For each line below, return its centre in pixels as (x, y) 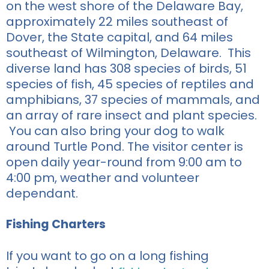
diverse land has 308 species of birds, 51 (126, 68)
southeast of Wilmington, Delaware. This (128, 53)
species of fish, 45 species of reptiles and (130, 84)
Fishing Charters (56, 224)
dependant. (42, 193)
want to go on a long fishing (125, 255)
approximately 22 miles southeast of (117, 21)
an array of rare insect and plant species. (131, 115)
